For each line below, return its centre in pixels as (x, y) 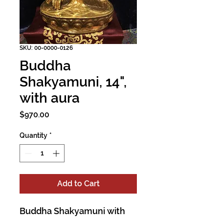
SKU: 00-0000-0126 (46, 48)
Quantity (33, 135)
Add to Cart (78, 183)
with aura (50, 98)
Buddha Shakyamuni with (72, 211)
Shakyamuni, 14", (73, 82)
